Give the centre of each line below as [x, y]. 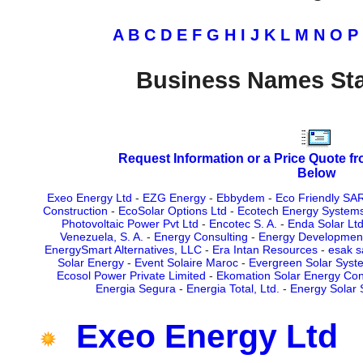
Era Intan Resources [265, 250]
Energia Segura [136, 289]
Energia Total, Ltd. [233, 289]
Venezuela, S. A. [101, 237]
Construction [75, 211]
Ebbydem [241, 198]
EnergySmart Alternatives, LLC [123, 250]
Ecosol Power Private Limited [131, 276]
